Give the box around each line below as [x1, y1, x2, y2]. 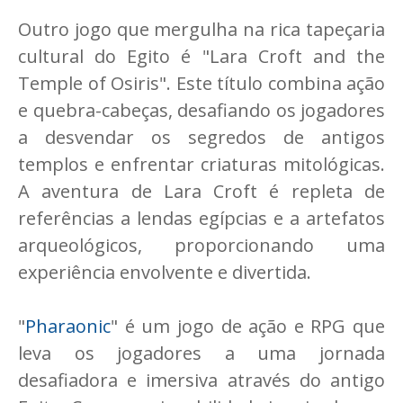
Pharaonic [25, 314, 111, 339]
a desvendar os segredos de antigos [18, 125, 385, 150]
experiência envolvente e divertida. [18, 260, 311, 285]
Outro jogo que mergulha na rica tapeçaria [18, 17, 385, 42]
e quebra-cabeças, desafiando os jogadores [18, 98, 385, 123]
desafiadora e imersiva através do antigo [18, 368, 385, 393]
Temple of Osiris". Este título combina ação [18, 71, 385, 96]
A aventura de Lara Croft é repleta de [18, 179, 385, 204]
